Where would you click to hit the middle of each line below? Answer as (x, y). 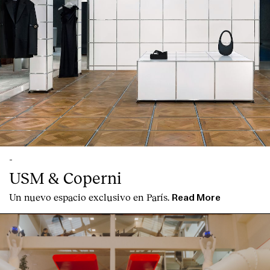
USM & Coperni (65, 178)
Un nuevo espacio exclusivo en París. (89, 197)
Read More (196, 198)
